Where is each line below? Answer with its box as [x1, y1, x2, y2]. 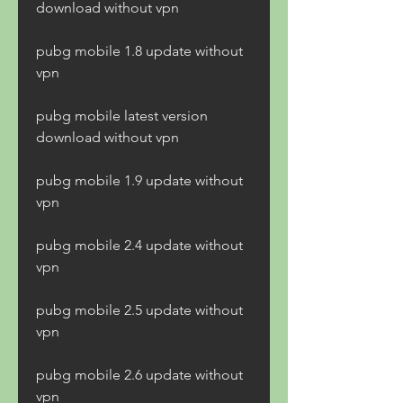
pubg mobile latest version [36, 107, 208, 124]
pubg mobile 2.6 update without [36, 366, 243, 383]
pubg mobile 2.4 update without [36, 237, 243, 254]
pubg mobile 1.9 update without [36, 172, 243, 189]
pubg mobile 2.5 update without [36, 301, 243, 318]
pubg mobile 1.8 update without [36, 42, 243, 59]
